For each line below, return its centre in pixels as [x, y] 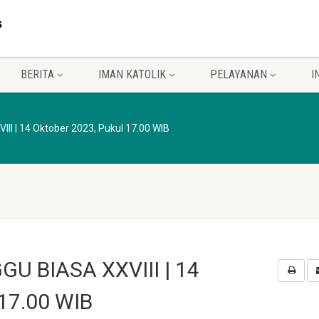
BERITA [37, 74]
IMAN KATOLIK [132, 74]
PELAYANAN [239, 74]
